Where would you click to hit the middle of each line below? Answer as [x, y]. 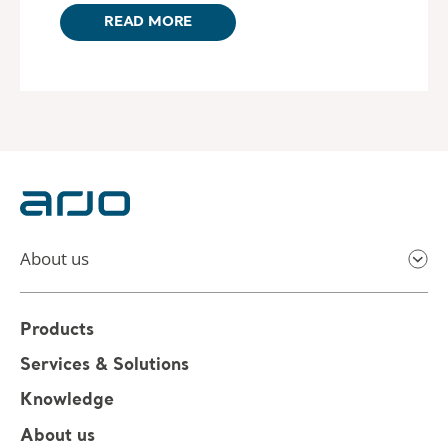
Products [57, 331]
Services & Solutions [104, 366]
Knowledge [67, 401]
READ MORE [148, 21]
